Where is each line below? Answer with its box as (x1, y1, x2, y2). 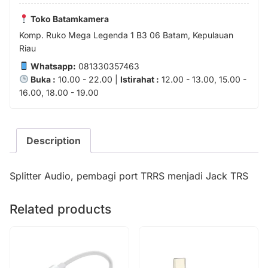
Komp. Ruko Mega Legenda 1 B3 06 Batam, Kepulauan (19, 29, 233, 40)
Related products (10, 201, 111, 217)
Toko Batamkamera (28, 13, 109, 24)
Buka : (28, 74, 56, 84)
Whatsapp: (28, 60, 76, 71)
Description (26, 134, 81, 147)
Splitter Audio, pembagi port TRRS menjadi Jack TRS (10, 169, 248, 182)
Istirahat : (120, 74, 159, 84)
